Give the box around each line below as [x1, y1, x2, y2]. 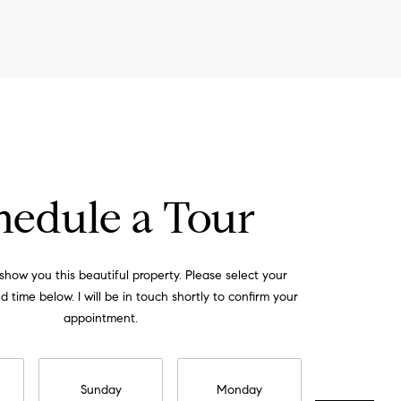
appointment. [63, 310, 138, 326]
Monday [217, 381, 262, 397]
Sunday [80, 381, 122, 397]
